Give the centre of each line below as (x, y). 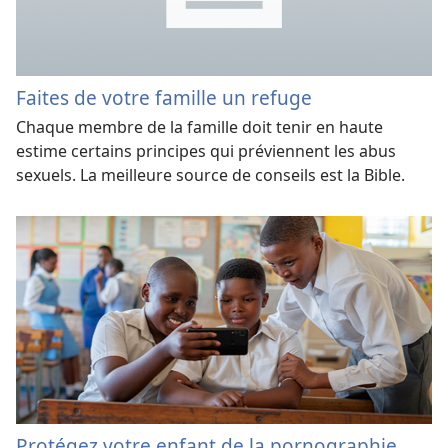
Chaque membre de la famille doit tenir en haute (199, 127)
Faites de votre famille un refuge (164, 98)
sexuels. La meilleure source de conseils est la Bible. (210, 175)
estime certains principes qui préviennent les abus (206, 151)
